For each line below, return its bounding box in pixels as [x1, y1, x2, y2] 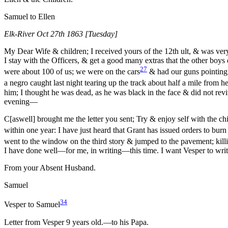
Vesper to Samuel [4, 200, 60, 209]
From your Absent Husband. [4, 163, 96, 173]
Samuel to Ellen [4, 12, 55, 21]
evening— [4, 97, 38, 106]
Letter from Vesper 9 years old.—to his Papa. [4, 217, 149, 226]
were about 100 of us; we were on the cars [4, 67, 140, 76]
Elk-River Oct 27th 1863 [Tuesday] [4, 30, 118, 39]
